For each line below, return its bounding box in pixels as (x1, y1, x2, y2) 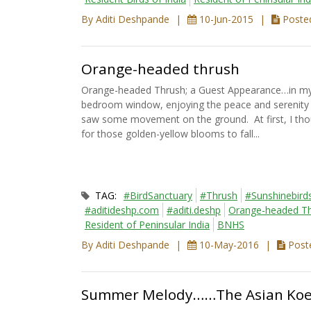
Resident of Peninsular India (85, 218, 210, 232)
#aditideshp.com (85, 203, 159, 217)
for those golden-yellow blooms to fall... (81, 127, 260, 141)
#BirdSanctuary (124, 189, 192, 203)
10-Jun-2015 (196, 12, 256, 26)
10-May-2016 (196, 238, 262, 252)
